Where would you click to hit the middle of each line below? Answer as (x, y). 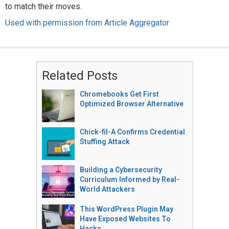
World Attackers (107, 189)
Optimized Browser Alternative (131, 104)
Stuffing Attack (105, 142)
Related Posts (79, 76)
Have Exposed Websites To (125, 219)
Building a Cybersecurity (121, 170)
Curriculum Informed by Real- (129, 179)
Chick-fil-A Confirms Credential (132, 132)
